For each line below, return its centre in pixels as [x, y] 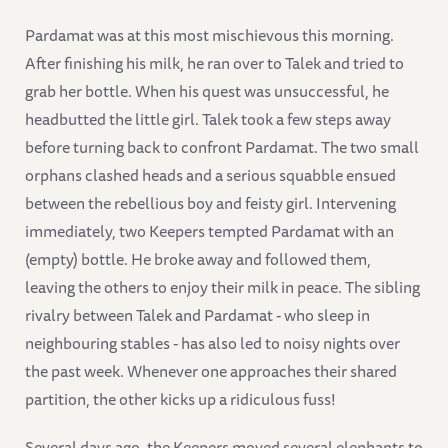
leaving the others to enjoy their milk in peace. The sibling [222, 287]
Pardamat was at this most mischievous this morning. [209, 35]
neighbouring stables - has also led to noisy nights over [212, 343]
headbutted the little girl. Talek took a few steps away [208, 119]
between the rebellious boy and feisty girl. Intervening [210, 203]
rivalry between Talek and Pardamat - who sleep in [197, 315]
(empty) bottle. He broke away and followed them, [198, 259]
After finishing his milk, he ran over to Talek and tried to [214, 63]
